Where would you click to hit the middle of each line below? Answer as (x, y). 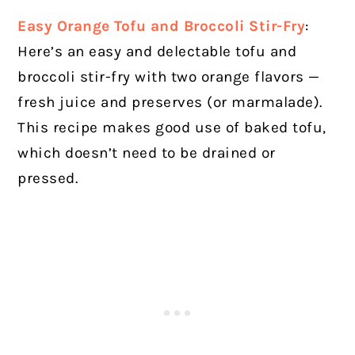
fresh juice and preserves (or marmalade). (170, 103)
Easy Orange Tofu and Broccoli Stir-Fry (162, 27)
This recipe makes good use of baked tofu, (172, 128)
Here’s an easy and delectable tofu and (157, 52)
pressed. (50, 179)
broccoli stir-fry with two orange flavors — (169, 77)
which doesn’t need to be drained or (147, 153)
